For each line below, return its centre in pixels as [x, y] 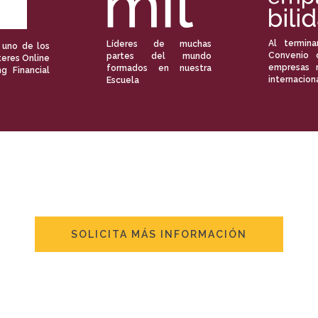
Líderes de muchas [159, 44]
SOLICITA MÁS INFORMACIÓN [159, 234]
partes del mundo [159, 56]
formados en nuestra [159, 68]
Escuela [123, 80]
